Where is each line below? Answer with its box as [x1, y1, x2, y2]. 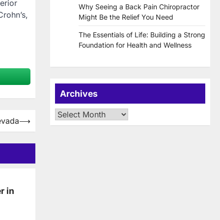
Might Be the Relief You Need [79, 13, 173, 22]
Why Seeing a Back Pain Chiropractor [79, 2, 199, 11]
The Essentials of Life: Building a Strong [79, 30, 205, 39]
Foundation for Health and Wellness [79, 41, 192, 50]
